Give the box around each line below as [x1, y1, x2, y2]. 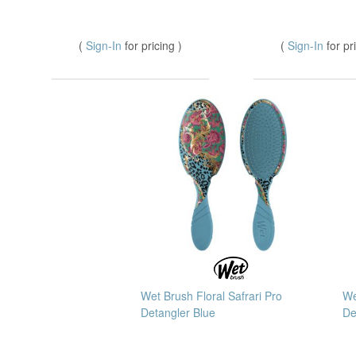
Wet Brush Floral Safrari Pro [141, 288, 282, 304]
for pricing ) [125, 37, 182, 54]
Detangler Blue [141, 304, 215, 321]
